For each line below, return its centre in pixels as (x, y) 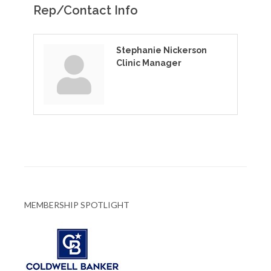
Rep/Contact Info (86, 11)
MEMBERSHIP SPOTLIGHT (77, 205)
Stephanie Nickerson (162, 51)
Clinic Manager (149, 63)
